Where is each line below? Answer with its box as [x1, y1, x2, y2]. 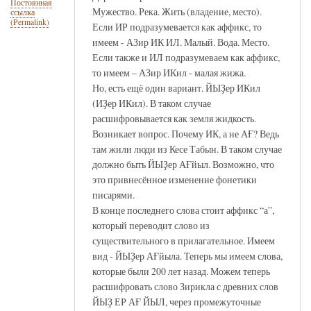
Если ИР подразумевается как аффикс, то [92, 19, 262, 33]
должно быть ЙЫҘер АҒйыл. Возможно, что [92, 157, 274, 171]
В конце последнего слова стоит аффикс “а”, [92, 203, 274, 217]
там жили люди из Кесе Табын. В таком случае [92, 142, 282, 155]
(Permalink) [10, 17, 49, 28]
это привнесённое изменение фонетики [92, 172, 257, 186]
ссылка [10, 7, 35, 18]
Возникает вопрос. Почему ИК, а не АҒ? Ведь [92, 126, 279, 140]
